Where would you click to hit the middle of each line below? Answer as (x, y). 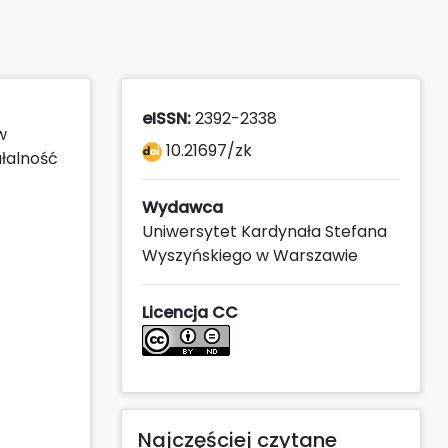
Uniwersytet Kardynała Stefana (264, 231)
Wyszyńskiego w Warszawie (250, 255)
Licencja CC (190, 312)
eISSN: (166, 118)
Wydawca (182, 207)
